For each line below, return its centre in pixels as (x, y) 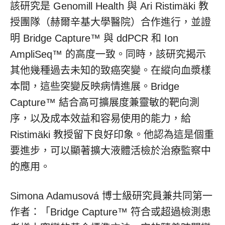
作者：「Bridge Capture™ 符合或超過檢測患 (110, 212)
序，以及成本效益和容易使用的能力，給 (100, 119)
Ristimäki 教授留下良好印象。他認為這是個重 (112, 135)
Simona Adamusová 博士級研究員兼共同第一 (111, 196)
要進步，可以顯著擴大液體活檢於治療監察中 (110, 151)
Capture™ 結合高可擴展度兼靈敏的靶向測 (105, 102)
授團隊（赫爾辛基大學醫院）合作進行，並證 (110, 22)
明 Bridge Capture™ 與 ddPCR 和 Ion (94, 38)
